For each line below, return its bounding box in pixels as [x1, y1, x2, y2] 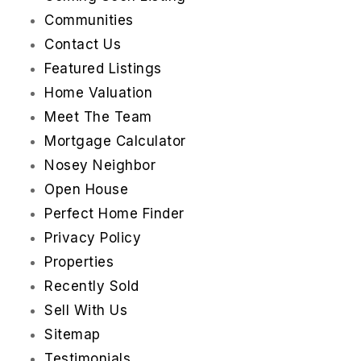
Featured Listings [44, 60, 162, 77]
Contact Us [44, 36, 121, 53]
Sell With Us [44, 302, 127, 319]
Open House [44, 181, 128, 198]
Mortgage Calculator [44, 133, 186, 150]
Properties [44, 254, 114, 271]
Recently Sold [44, 278, 139, 295]
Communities [44, 12, 134, 29]
